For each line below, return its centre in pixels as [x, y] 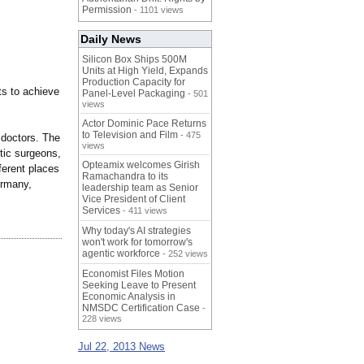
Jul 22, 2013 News [121, 347]
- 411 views [144, 211]
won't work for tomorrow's [137, 243]
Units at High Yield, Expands [145, 71]
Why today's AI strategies [136, 231]
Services [101, 211]
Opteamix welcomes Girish [141, 165]
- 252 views [184, 254]
